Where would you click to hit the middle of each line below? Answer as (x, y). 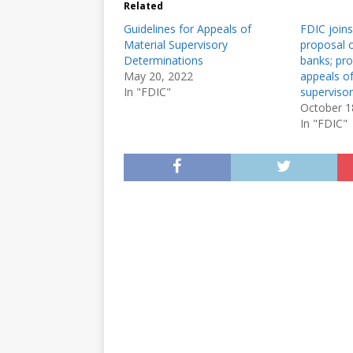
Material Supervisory (176, 45)
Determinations (163, 60)
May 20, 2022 (158, 76)
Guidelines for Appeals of (188, 29)
